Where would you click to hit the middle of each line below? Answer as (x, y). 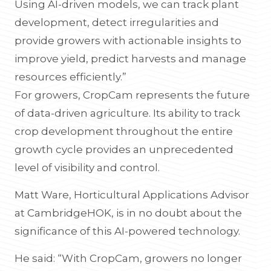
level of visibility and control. (87, 168)
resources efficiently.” (70, 77)
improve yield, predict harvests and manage (130, 59)
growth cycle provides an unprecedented (124, 149)
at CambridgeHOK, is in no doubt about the (128, 213)
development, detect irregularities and (117, 22)
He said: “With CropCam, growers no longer (128, 258)
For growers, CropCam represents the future (132, 95)
